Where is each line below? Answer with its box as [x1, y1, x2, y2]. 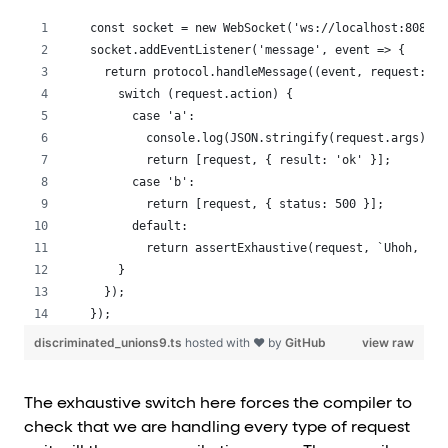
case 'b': [90, 174, 195, 189]
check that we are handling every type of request [24, 419, 410, 436]
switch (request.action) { [90, 86, 293, 101]
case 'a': [90, 108, 195, 123]
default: [90, 218, 188, 233]
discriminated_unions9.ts [34, 334, 185, 350]
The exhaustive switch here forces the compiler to [24, 395, 412, 412]
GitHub [285, 334, 326, 350]
